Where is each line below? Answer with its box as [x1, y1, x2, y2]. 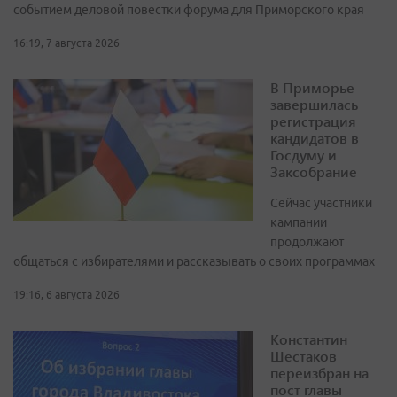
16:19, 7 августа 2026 [13, 37, 120, 50]
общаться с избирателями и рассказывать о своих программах [13, 254, 375, 269]
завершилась [270, 95, 358, 114]
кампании [270, 215, 327, 230]
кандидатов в [270, 128, 359, 148]
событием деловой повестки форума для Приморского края [13, 3, 364, 18]
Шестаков [270, 346, 337, 366]
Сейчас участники [270, 196, 372, 211]
